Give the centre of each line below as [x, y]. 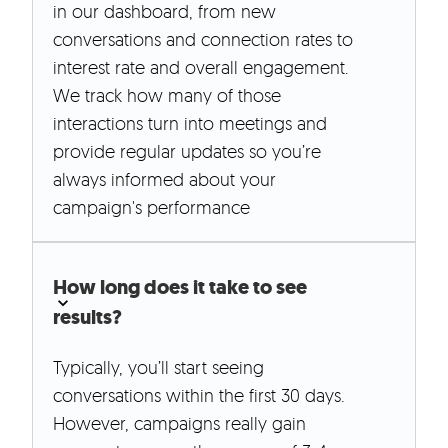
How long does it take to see [180, 288]
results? [87, 318]
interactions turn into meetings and [190, 123]
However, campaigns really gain [179, 423]
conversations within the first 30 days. [199, 395]
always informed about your [164, 179]
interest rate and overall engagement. [201, 67]
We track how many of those [167, 95]
